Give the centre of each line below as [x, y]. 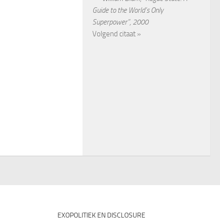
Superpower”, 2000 [120, 22]
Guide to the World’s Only [128, 10]
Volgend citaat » [117, 34]
